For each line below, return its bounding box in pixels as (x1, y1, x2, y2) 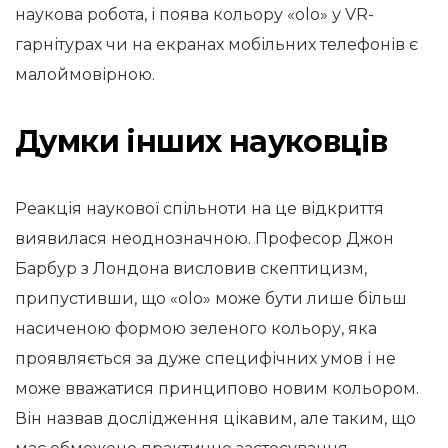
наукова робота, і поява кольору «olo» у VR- (15, 5, 374, 24)
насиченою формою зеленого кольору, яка (15, 319, 377, 338)
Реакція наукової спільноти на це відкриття (15, 199, 384, 218)
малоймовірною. (15, 65, 155, 84)
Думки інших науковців (15, 123, 388, 160)
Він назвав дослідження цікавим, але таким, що (15, 409, 416, 428)
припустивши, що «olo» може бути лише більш (15, 289, 407, 308)
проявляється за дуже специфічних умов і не (15, 349, 396, 368)
